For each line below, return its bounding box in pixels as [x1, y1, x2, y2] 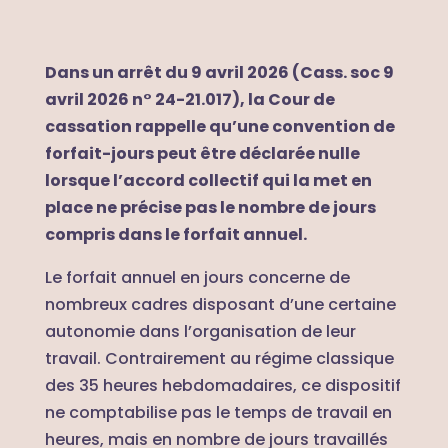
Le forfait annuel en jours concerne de [44, 265, 350, 289]
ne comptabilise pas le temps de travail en [44, 400, 392, 424]
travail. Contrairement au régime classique [44, 346, 394, 370]
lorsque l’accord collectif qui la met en [44, 168, 372, 192]
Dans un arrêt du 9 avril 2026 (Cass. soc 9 [44, 60, 394, 84]
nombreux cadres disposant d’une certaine [44, 292, 396, 316]
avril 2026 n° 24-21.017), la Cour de [44, 87, 335, 111]
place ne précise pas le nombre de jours [44, 195, 376, 219]
